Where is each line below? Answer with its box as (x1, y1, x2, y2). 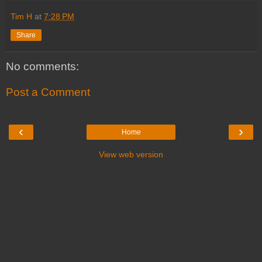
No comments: (6, 60, 79, 73)
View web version (99, 150, 163, 160)
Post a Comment (6, 86, 90, 99)
